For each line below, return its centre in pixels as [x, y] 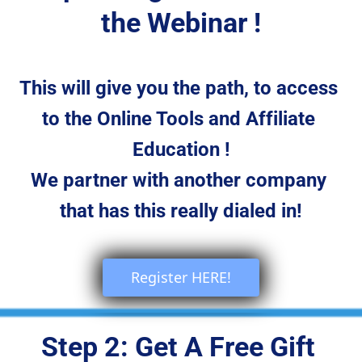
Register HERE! [183, 278]
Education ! [181, 150]
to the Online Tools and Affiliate [181, 119]
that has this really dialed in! [181, 211]
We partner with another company [181, 181]
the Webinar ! [181, 23]
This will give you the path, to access [181, 88]
